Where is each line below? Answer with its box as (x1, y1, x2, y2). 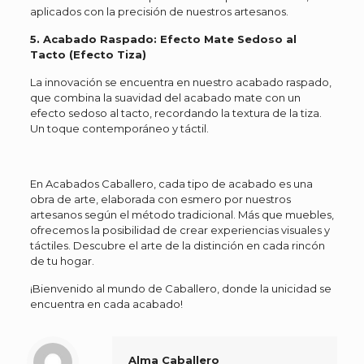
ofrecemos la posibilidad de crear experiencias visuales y (29, 223, 330, 236)
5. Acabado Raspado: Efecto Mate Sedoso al (29, 32, 297, 45)
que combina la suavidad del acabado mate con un (29, 91, 301, 104)
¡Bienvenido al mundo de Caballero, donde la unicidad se (29, 282, 331, 295)
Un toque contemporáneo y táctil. (29, 122, 209, 135)
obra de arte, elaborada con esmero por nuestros (29, 193, 291, 206)
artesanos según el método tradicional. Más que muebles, (29, 208, 334, 221)
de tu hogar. (29, 254, 94, 267)
